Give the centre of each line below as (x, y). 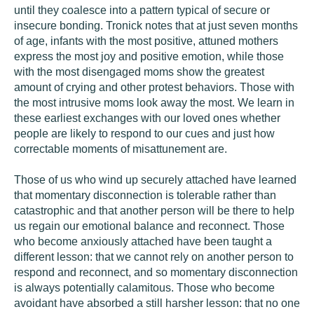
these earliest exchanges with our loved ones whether (147, 118)
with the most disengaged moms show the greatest (139, 72)
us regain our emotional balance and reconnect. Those (149, 226)
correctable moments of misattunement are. (121, 149)
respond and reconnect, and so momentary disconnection (156, 272)
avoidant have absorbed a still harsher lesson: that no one (157, 303)
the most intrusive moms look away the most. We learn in (154, 103)
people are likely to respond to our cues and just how (144, 134)
